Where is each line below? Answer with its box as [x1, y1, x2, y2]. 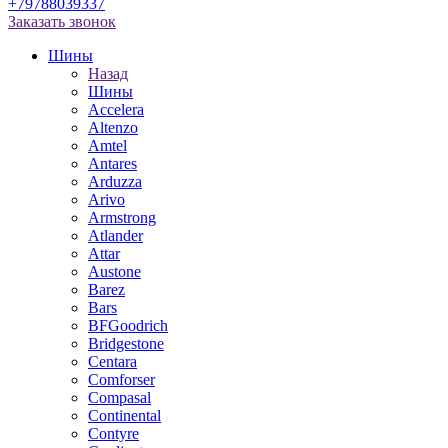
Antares [88, 155, 137, 172]
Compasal [88, 389, 151, 406]
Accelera [88, 101, 144, 118]
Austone [88, 263, 141, 280]
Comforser [88, 371, 155, 388]
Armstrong [88, 209, 156, 226]
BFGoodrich [88, 317, 168, 334]
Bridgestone [88, 335, 164, 352]
